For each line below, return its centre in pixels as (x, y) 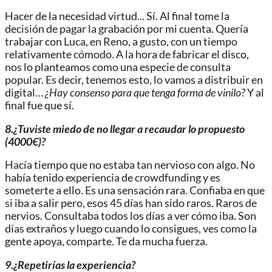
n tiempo (216, 42)
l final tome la (198, 16)
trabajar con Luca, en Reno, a (71, 42)
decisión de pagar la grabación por (85, 29)
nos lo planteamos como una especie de (97, 67)
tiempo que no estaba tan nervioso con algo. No (144, 165)
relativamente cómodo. (60, 55)
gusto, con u (168, 42)
